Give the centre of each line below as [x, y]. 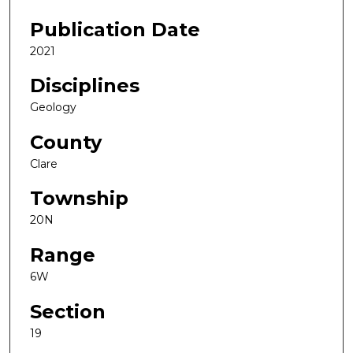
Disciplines [85, 86]
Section [68, 311]
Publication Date [115, 29]
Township [79, 199]
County [66, 142]
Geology [53, 108]
